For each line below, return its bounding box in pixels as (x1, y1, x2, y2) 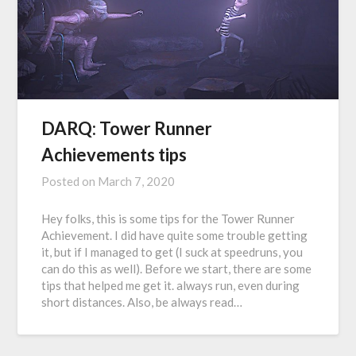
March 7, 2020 (98, 173, 176, 188)
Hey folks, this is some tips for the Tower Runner (41, 211, 296, 226)
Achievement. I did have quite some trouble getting (41, 227, 308, 242)
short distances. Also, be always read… (41, 294, 243, 309)
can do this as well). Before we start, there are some (41, 261, 312, 276)
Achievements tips (41, 143, 188, 165)
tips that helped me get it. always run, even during (41, 277, 300, 292)
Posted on (41, 173, 99, 188)
